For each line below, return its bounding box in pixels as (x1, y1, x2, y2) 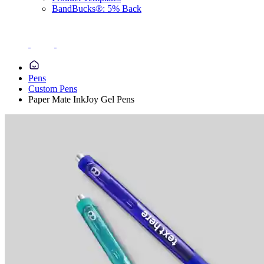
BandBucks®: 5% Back (52, 4, 141, 14)
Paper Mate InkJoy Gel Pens (28, 94, 134, 104)
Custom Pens (28, 84, 77, 94)
